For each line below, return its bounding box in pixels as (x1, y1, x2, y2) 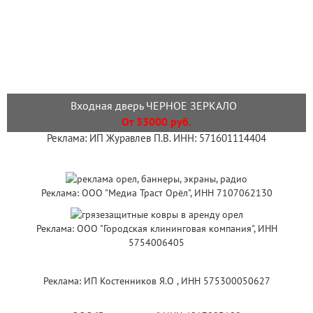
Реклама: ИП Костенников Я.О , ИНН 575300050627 (43, 275, 270, 288)
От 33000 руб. (122, 114, 191, 129)
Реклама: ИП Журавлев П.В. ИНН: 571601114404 (47, 131, 266, 145)
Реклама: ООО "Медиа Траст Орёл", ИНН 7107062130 (41, 186, 272, 199)
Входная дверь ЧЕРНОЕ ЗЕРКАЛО (71, 98, 242, 112)
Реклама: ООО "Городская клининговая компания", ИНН (36, 222, 277, 235)
